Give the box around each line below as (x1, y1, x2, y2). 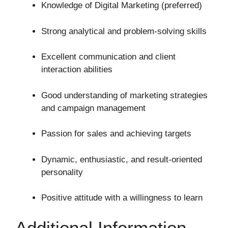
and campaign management (41, 103, 146, 113)
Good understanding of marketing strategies (41, 90, 208, 100)
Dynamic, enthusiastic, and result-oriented (41, 154, 202, 164)
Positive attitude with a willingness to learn (41, 193, 203, 203)
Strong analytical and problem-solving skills (41, 26, 207, 36)
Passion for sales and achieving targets (41, 129, 191, 138)
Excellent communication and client (41, 52, 176, 62)
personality (41, 167, 83, 177)
